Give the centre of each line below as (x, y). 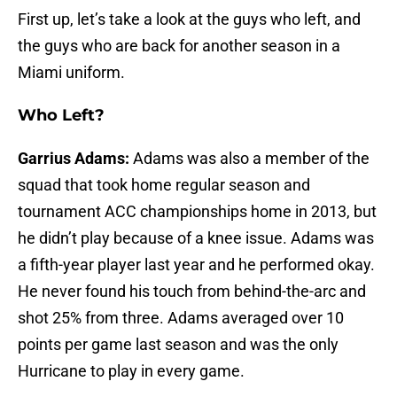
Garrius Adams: (75, 159)
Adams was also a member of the (251, 159)
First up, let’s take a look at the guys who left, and (189, 19)
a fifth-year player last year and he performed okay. (196, 265)
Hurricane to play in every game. (131, 371)
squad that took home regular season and (164, 185)
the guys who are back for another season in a (179, 46)
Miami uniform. (71, 73)
